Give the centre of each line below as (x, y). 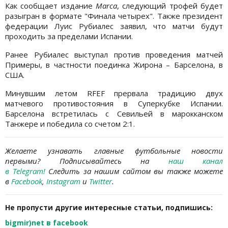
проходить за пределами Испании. (69, 36)
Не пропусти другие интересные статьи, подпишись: (109, 208)
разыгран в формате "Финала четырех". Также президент (114, 16)
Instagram (63, 181)
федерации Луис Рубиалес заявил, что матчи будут (114, 26)
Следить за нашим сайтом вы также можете (134, 171)
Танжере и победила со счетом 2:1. (70, 124)
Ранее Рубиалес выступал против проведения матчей (114, 55)
